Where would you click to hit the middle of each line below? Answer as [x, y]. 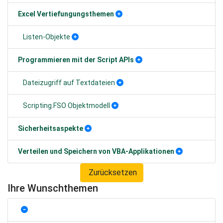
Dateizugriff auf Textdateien [69, 83]
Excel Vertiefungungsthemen [66, 14]
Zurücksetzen [111, 172]
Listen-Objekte [47, 37]
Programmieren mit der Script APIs [76, 60]
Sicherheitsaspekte [51, 128]
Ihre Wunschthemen [53, 188]
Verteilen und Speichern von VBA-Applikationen [96, 151]
